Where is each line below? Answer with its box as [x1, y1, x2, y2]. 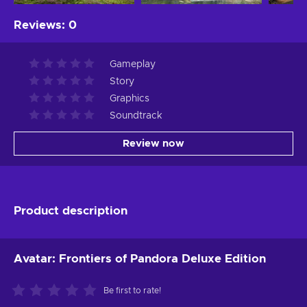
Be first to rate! [103, 286, 161, 295]
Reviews [14, 19, 62, 31]
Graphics [110, 93, 149, 103]
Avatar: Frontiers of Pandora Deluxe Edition [14, 252, 266, 265]
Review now [123, 138, 184, 149]
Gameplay [110, 59, 156, 69]
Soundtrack [110, 110, 162, 121]
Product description [14, 204, 127, 217]
